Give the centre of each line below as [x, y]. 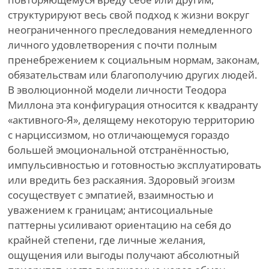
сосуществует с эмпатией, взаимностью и [111, 195]
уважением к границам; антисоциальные [110, 210]
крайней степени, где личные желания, [107, 240]
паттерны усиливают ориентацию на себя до [119, 225]
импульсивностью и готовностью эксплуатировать [134, 165]
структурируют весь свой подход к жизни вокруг [128, 15]
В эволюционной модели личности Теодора [117, 90]
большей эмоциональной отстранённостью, [118, 150]
